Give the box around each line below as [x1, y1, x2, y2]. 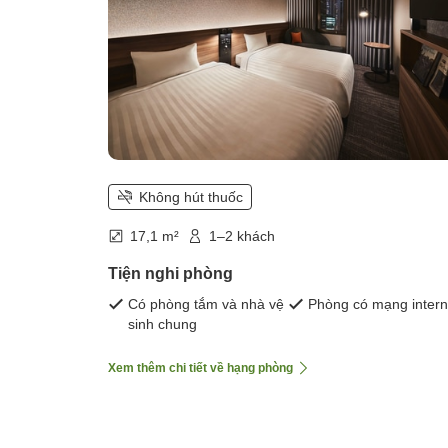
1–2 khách [209, 227, 275, 244]
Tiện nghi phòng [108, 264, 233, 282]
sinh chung [128, 315, 197, 332]
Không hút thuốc [139, 188, 243, 205]
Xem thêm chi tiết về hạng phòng [108, 360, 293, 375]
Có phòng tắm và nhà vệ [128, 295, 284, 312]
